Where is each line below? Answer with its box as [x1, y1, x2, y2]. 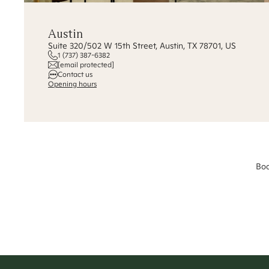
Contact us [58, 70, 92, 79]
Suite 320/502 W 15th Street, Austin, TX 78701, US [48, 40, 236, 51]
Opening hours [48, 79, 97, 88]
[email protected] [58, 60, 114, 69]
